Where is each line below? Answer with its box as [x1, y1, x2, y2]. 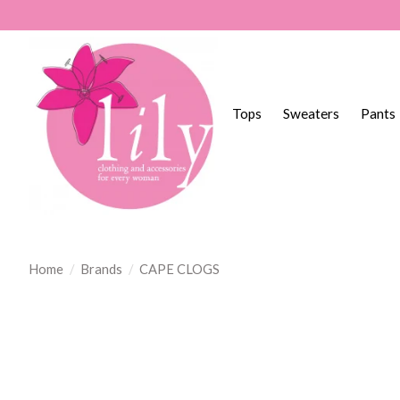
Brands [79, 261, 122, 277]
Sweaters [283, 105, 340, 122]
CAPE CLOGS [138, 261, 220, 277]
